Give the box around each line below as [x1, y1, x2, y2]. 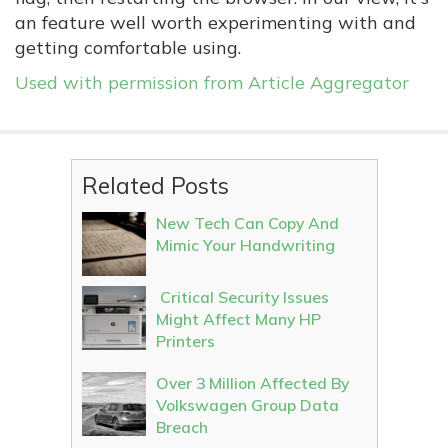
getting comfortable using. [15, 36, 241, 59]
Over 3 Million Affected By [155, 373, 349, 393]
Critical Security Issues [155, 287, 329, 307]
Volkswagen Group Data [155, 395, 339, 415]
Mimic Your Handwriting [155, 235, 335, 255]
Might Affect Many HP [155, 309, 321, 329]
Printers [155, 331, 215, 351]
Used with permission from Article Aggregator [15, 71, 409, 94]
